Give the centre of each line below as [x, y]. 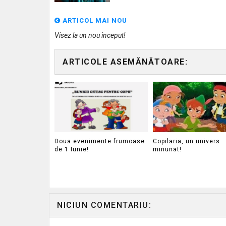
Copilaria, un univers [186, 141]
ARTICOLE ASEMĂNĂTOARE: [125, 62]
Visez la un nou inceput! [90, 35]
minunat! [167, 149]
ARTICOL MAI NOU [94, 20]
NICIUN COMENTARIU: [104, 205]
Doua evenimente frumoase [100, 141]
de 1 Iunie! [72, 149]
